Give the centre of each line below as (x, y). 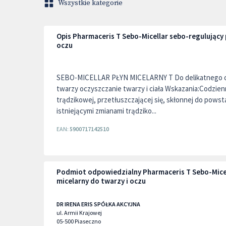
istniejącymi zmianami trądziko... (106, 111)
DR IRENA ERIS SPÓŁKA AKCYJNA (98, 204)
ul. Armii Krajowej (79, 213)
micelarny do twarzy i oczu (101, 181)
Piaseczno (88, 221)
